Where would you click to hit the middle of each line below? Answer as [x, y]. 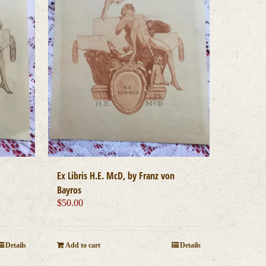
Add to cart [83, 246]
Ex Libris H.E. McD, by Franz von [115, 176]
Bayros [69, 190]
